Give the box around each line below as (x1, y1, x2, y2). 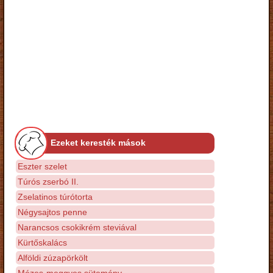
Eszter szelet (18, 161, 67, 171)
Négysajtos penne (18, 207, 87, 217)
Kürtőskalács (18, 237, 67, 247)
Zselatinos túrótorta (18, 191, 93, 202)
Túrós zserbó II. (18, 176, 79, 186)
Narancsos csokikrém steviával (18, 222, 136, 232)
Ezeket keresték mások (51, 137, 146, 147)
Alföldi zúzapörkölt (18, 252, 88, 263)
